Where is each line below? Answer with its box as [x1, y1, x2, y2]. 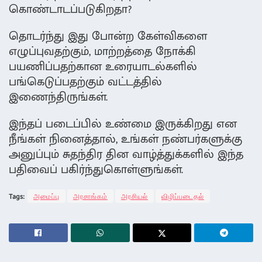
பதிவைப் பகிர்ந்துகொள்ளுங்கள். [9, 160, 183, 180]
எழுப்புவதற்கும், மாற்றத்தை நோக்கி [9, 42, 196, 62]
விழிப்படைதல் [161, 192, 204, 201]
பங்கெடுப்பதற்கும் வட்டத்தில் [9, 72, 162, 92]
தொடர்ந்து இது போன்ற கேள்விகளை [9, 26, 207, 47]
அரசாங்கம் [73, 192, 108, 201]
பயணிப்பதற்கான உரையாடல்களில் [9, 57, 197, 77]
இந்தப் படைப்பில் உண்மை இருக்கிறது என [9, 114, 237, 135]
